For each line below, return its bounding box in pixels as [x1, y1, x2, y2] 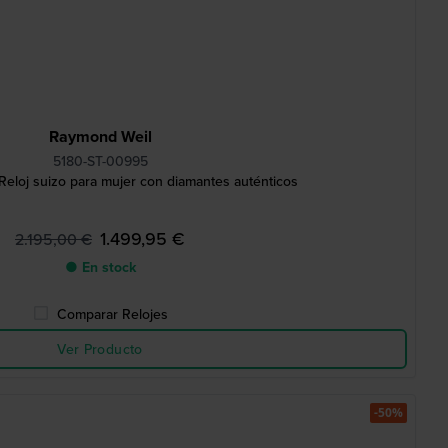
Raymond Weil [48, 125, 152, 148]
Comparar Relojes [56, 304, 168, 324]
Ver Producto [57, 339, 143, 359]
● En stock [64, 257, 136, 277]
